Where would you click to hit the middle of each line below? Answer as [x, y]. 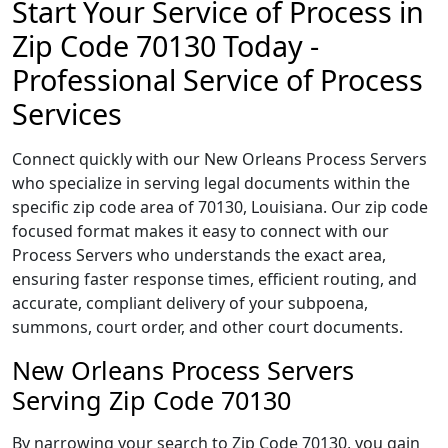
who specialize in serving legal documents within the [211, 183]
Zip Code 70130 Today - [165, 45]
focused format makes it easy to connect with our [200, 231]
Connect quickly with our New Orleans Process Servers [219, 159]
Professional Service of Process [217, 79]
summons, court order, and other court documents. [207, 327]
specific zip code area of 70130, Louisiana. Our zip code [220, 207]
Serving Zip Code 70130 [151, 400]
